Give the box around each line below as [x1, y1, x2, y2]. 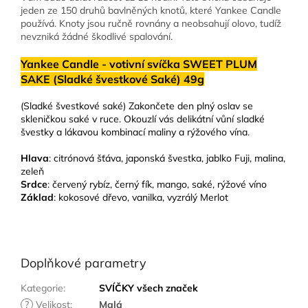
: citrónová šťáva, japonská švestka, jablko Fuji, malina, [49, 152, 285, 165]
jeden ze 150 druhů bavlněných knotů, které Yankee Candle [21, 4, 281, 17]
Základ [21, 191, 54, 204]
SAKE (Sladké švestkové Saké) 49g [21, 72, 204, 87]
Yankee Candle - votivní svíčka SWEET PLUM [21, 57, 257, 71]
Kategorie [21, 282, 63, 295]
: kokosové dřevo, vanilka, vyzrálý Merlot [54, 191, 228, 204]
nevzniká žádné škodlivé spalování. [21, 30, 173, 43]
